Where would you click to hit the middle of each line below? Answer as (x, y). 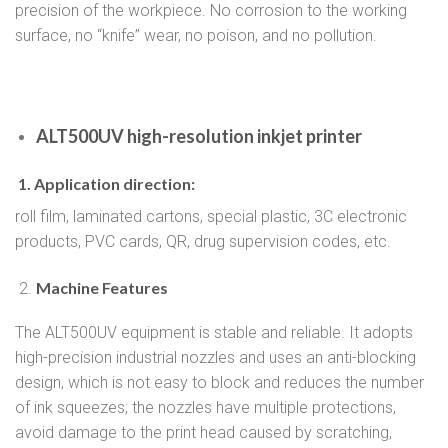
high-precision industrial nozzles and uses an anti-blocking (215, 358)
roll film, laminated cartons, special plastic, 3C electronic (211, 216)
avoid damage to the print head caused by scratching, (203, 433)
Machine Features (101, 287)
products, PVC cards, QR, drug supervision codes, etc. (203, 241)
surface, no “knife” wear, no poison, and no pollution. (196, 36)
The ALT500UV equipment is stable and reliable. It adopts (214, 333)
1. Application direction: (106, 183)
